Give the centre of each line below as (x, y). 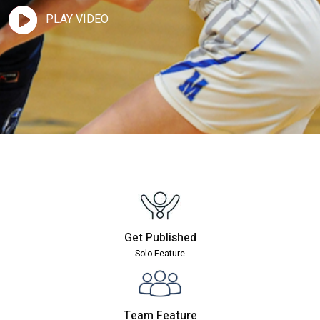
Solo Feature (160, 254)
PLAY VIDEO (77, 20)
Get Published (160, 238)
